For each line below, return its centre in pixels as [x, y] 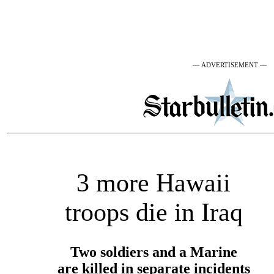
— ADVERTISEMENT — [229, 65]
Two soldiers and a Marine [154, 252]
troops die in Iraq [154, 212]
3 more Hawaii [154, 183]
